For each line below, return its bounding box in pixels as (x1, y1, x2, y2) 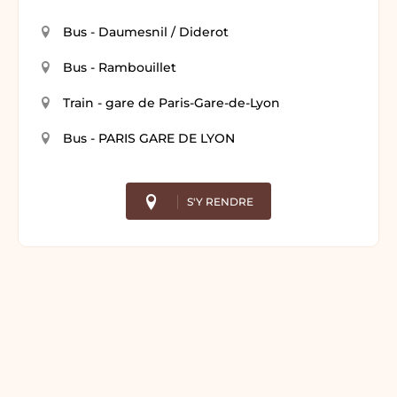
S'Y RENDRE (187, 194, 253, 208)
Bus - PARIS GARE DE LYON (63, 129, 235, 146)
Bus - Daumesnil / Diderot (63, 23, 229, 40)
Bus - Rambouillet (63, 58, 176, 75)
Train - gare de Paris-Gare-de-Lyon (63, 94, 280, 111)
